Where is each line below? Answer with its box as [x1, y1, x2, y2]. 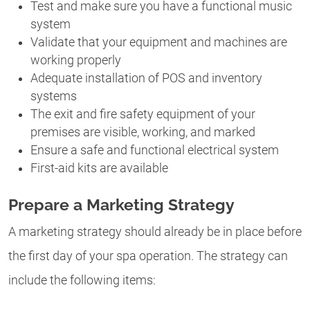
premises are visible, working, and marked [30, 125, 255, 139]
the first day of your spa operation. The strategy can [8, 249, 288, 263]
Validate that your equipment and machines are [30, 35, 287, 49]
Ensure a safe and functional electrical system [30, 143, 279, 157]
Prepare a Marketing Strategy [8, 195, 235, 214]
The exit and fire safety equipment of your [30, 107, 255, 121]
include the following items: [8, 273, 156, 287]
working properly [30, 53, 121, 67]
